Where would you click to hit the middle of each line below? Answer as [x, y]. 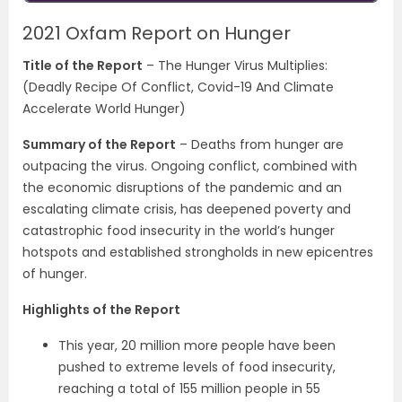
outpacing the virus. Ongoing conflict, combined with [190, 166]
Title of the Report [83, 66]
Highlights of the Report [101, 310]
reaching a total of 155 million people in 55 [189, 389]
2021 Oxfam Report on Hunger [157, 33]
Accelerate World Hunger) [104, 109]
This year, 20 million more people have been [197, 345]
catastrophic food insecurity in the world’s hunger [179, 231]
